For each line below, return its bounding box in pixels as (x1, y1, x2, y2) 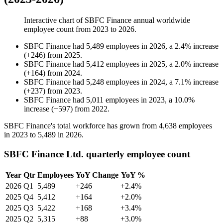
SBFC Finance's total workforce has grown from (4, 121, 159, 130)
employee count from (24, 25, 93, 34)
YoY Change (76, 170, 118, 179)
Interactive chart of (24, 16, 85, 25)
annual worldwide (131, 16, 190, 25)
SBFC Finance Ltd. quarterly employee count (4, 148, 190, 159)
